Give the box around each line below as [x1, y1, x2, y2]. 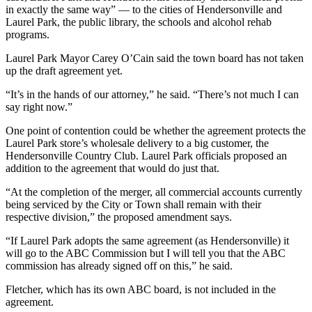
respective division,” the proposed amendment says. [6, 211, 232, 224]
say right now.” [6, 101, 72, 114]
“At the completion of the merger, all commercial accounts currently [6, 186, 302, 198]
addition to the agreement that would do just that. [6, 162, 219, 175]
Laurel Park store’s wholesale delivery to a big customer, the [6, 137, 269, 150]
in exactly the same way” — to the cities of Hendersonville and [6, 3, 282, 16]
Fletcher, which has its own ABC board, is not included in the [6, 283, 276, 296]
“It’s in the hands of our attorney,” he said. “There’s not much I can [6, 88, 299, 101]
